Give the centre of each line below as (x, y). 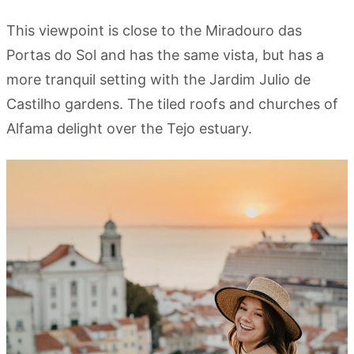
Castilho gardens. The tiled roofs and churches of (172, 104)
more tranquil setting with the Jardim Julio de (158, 80)
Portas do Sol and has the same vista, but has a (165, 55)
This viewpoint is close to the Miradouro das (154, 31)
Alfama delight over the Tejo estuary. (129, 129)
